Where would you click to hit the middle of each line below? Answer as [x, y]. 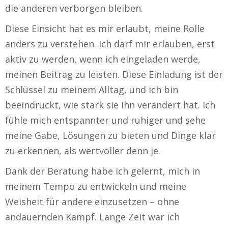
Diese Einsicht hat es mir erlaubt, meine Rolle [105, 28]
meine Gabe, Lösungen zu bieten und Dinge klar [110, 135]
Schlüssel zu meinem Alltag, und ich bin [92, 90]
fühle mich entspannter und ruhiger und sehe [105, 120]
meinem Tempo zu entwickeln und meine [96, 186]
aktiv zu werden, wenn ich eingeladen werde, [103, 59]
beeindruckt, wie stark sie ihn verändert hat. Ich [110, 105]
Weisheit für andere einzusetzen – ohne [92, 202]
